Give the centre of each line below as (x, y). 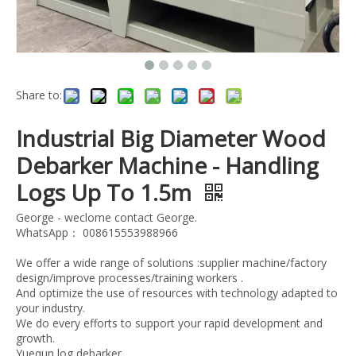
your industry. (50, 308)
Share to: (39, 95)
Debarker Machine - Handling (167, 166)
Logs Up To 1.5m (106, 193)
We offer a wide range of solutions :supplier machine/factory (171, 263)
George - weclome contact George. (106, 218)
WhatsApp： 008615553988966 (97, 233)
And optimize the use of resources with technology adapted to (177, 293)
